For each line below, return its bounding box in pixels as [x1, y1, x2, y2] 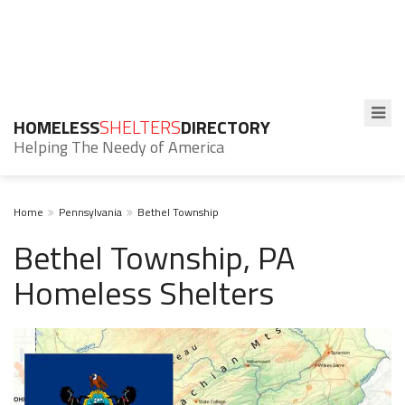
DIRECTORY [181, 113, 270, 141]
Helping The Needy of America [14, 135, 224, 159]
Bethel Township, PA [14, 232, 295, 282]
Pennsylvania [59, 203, 122, 221]
